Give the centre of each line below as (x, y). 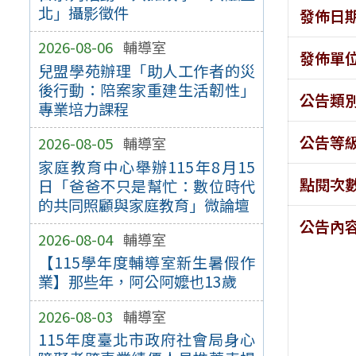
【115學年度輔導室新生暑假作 (147, 263)
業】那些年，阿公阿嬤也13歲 (137, 282)
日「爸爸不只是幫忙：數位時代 (147, 186)
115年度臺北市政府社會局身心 (147, 340)
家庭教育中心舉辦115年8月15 (147, 166)
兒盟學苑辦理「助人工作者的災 (147, 70)
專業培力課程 (83, 108)
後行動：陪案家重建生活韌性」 (147, 89)
